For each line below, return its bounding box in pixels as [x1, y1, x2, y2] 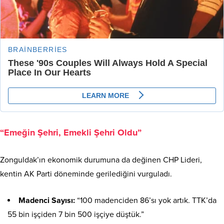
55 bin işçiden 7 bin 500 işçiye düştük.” [7, 209, 144, 219]
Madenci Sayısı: [18, 195, 75, 205]
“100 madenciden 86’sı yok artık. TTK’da [75, 195, 216, 205]
